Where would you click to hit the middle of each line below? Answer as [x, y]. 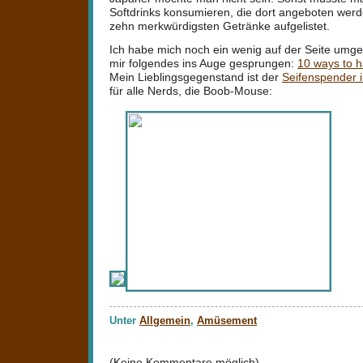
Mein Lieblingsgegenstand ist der [196, 77]
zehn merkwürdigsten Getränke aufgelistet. [220, 26]
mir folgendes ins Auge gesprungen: [203, 63]
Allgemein [165, 320]
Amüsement [227, 320]
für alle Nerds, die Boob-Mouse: [191, 90]
